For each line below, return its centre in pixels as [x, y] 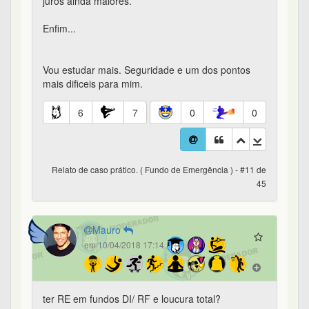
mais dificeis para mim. [93, 84]
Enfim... [59, 29]
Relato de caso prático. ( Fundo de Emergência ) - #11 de [159, 170]
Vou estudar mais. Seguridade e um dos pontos [147, 70]
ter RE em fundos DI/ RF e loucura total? [132, 299]
